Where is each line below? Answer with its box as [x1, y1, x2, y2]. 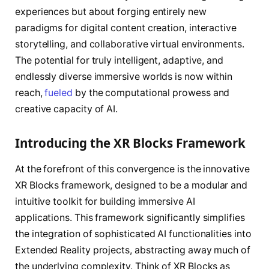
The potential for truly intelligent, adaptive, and [15, 54, 224, 66]
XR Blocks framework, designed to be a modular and [15, 179, 248, 191]
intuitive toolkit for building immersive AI [15, 195, 195, 207]
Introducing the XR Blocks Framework [15, 134, 246, 151]
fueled [44, 86, 73, 98]
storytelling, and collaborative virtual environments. [15, 38, 244, 50]
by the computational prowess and [72, 86, 230, 98]
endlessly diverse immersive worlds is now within [15, 70, 233, 82]
